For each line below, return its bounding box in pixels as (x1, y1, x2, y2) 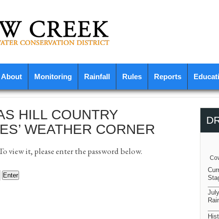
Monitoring (34, 73, 72, 81)
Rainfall (84, 73, 110, 81)
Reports (154, 73, 181, 81)
